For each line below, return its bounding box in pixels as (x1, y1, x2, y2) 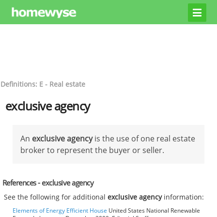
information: (162, 192, 204, 202)
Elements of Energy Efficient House (13, 206, 107, 215)
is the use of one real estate (93, 133, 195, 144)
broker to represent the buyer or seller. (20, 144, 164, 155)
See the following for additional (4, 192, 108, 202)
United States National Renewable (107, 206, 200, 215)
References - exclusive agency (2, 177, 94, 187)
